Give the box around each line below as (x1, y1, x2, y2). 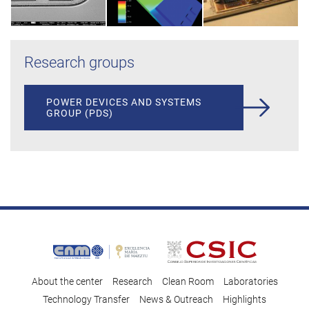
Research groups (24, 54, 134, 72)
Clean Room (161, 276, 214, 288)
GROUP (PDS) (46, 108, 113, 119)
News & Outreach (139, 294, 213, 306)
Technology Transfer (43, 294, 130, 306)
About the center (31, 276, 103, 288)
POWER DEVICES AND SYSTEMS (46, 97, 201, 108)
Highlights (223, 294, 266, 306)
